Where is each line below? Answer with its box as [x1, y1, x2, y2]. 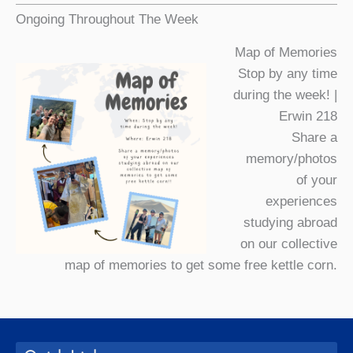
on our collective [240, 236, 337, 251]
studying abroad [243, 214, 337, 230]
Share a [292, 129, 337, 145]
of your [296, 172, 337, 188]
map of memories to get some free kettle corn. [65, 257, 337, 273]
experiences [266, 193, 337, 209]
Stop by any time [238, 65, 337, 81]
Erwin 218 [279, 108, 337, 124]
